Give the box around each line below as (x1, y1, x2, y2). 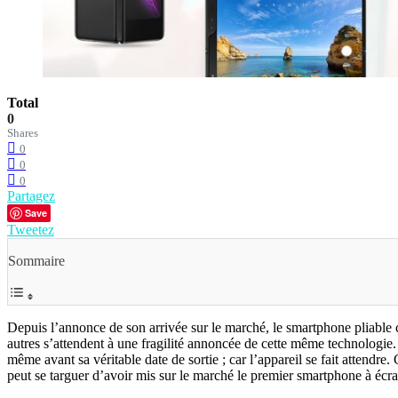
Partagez (7, 187, 55, 203)
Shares (7, 126, 38, 139)
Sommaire (8, 252, 65, 268)
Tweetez (7, 221, 54, 237)
